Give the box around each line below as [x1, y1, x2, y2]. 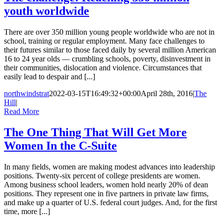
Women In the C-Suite [4, 139, 117, 153]
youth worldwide [4, 4, 89, 18]
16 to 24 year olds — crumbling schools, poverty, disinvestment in [4, 55, 211, 63]
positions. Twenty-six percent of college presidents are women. [4, 171, 200, 180]
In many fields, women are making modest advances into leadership [4, 163, 215, 171]
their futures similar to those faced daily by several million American [4, 46, 216, 55]
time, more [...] [4, 207, 50, 216]
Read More [4, 107, 39, 116]
